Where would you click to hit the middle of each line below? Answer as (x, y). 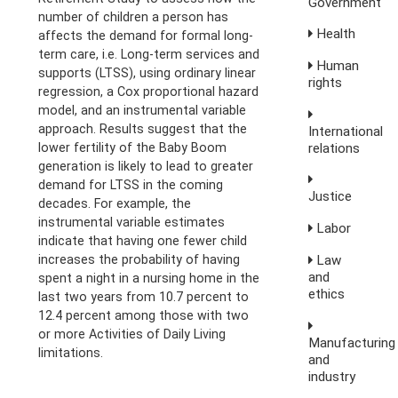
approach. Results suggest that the (143, 129)
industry (332, 376)
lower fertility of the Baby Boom (133, 148)
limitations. (71, 353)
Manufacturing (352, 342)
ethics (327, 294)
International (346, 131)
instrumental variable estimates (132, 223)
